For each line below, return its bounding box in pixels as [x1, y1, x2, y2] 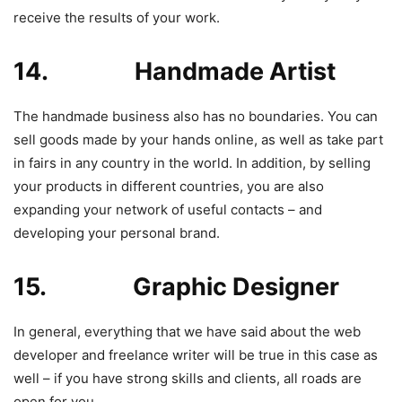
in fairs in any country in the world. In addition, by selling [13, 153, 371, 171]
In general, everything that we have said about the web [13, 322, 361, 340]
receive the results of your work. [13, 8, 220, 26]
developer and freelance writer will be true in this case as [13, 345, 378, 363]
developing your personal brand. [13, 223, 220, 241]
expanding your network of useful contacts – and [13, 200, 322, 218]
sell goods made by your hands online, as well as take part [13, 130, 383, 148]
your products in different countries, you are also [13, 177, 324, 195]
